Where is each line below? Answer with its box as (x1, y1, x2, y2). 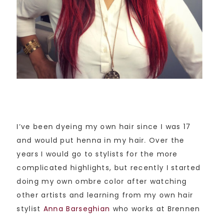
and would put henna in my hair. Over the (17, 135, 185, 145)
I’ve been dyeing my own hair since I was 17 (17, 121, 191, 131)
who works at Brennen (110, 203, 200, 214)
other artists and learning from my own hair (17, 190, 194, 200)
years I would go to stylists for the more (17, 149, 178, 159)
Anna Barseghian (43, 203, 110, 214)
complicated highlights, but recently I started (17, 162, 201, 173)
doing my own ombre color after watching (17, 176, 187, 186)
